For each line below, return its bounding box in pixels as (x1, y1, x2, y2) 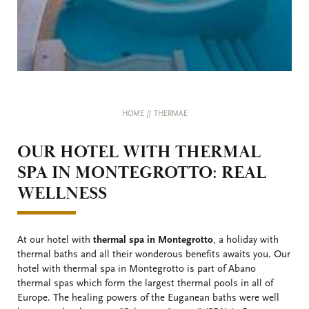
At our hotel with (17, 235, 93, 246)
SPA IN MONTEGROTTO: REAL (17, 161, 266, 183)
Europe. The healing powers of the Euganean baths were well (17, 293, 279, 303)
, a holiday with (213, 235, 279, 246)
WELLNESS (17, 182, 107, 204)
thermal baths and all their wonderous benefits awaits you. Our (17, 250, 290, 260)
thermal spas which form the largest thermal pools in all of (17, 279, 273, 289)
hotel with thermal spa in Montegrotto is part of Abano (17, 264, 256, 275)
